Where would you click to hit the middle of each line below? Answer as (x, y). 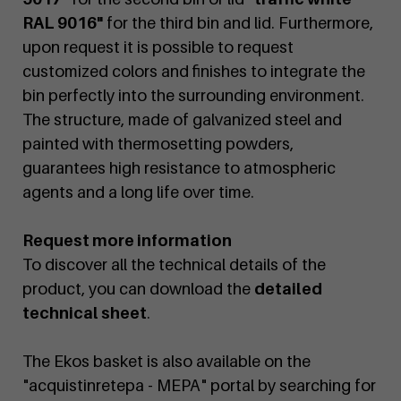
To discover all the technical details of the (174, 265)
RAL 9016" (63, 23)
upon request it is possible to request (158, 47)
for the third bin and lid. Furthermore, (238, 23)
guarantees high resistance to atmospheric (179, 168)
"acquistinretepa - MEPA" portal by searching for (199, 386)
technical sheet (85, 313)
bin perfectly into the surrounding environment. (193, 96)
